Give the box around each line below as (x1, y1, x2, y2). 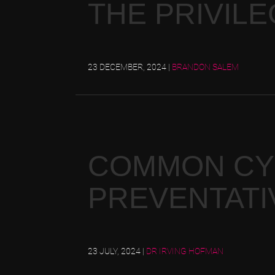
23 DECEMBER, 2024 (88, 62, 168, 72)
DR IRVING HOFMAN (146, 246, 223, 256)
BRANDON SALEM (172, 62, 239, 72)
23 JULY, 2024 (88, 246, 142, 256)
